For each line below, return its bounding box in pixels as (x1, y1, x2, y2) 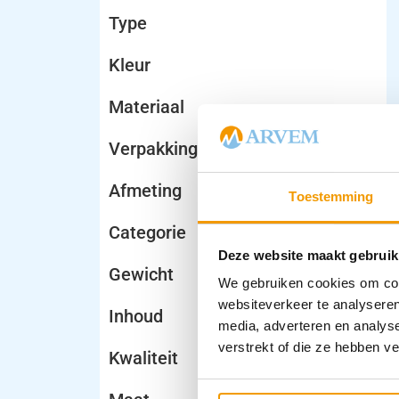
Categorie (109, 222, 186, 244)
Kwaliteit (109, 347, 178, 370)
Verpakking (109, 138, 198, 160)
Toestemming (289, 189, 374, 205)
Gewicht (109, 264, 174, 286)
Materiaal (109, 96, 184, 118)
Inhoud (109, 305, 163, 328)
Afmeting (109, 180, 182, 202)
